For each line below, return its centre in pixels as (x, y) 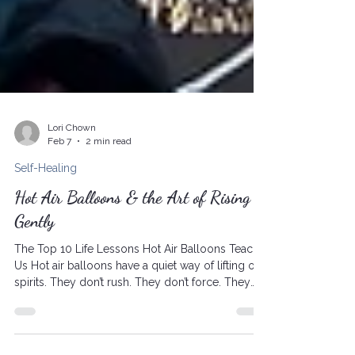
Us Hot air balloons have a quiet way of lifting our (140, 342)
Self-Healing (46, 244)
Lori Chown (72, 204)
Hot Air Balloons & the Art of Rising (132, 273)
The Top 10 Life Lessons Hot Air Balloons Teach (137, 325)
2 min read (109, 217)
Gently (34, 297)
